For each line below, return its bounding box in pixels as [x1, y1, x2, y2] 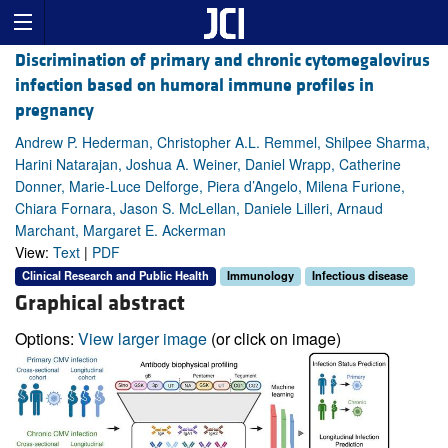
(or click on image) [207, 326, 341, 350]
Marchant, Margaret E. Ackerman [15, 220, 226, 241]
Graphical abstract [15, 289, 185, 317]
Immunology [227, 267, 294, 284]
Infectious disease [312, 267, 408, 284]
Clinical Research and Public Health [22, 267, 209, 284]
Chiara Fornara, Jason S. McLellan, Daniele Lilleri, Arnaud [15, 198, 383, 219]
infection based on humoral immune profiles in [15, 74, 374, 98]
